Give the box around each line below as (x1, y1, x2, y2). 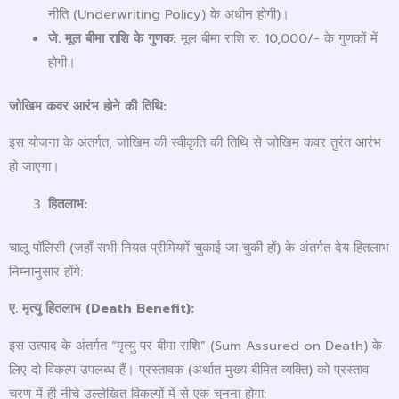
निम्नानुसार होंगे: (9, 261, 83, 281)
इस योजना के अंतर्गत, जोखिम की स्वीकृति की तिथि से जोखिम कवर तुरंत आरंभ (9, 133, 381, 153)
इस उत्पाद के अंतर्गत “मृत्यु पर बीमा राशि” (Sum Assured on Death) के (9, 335, 382, 355)
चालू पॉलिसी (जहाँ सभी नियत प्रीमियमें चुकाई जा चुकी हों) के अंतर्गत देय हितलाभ (9, 237, 389, 257)
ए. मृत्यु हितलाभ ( (9, 298, 91, 319)
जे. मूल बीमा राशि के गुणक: (47, 28, 176, 48)
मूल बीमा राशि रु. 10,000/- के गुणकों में (175, 28, 378, 48)
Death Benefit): (91, 298, 194, 319)
